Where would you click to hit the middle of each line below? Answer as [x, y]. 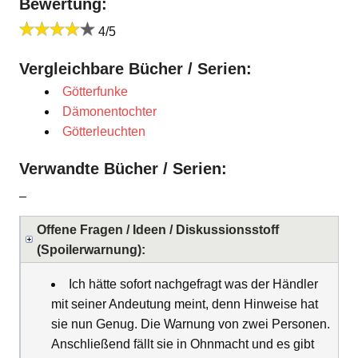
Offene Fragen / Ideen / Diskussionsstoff [158, 230]
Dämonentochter [109, 112]
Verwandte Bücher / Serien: [123, 169]
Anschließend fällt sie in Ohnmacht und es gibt [183, 344]
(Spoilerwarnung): [91, 250]
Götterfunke [95, 92]
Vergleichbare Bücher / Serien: [135, 69]
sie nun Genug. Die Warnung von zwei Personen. [191, 324]
